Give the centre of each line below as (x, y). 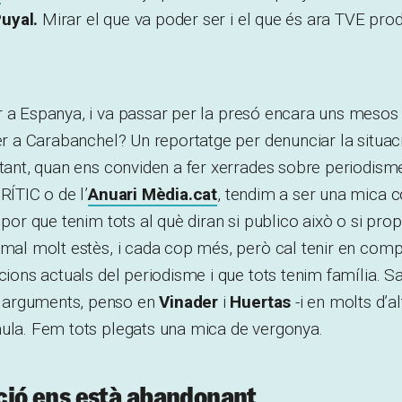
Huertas (261, 301)
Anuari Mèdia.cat (153, 194)
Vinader (189, 301)
